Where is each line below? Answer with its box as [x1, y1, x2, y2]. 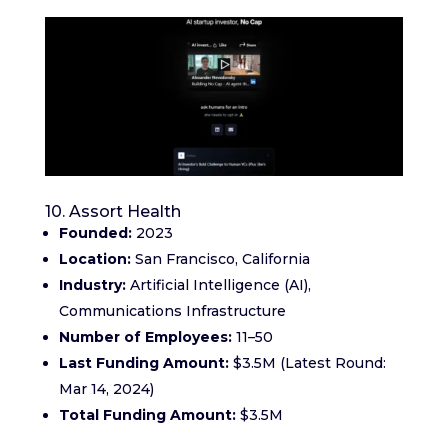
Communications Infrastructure [58, 301, 286, 320]
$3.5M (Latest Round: [228, 353, 386, 372]
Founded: [58, 223, 132, 242]
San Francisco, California [130, 249, 310, 268]
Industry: [58, 275, 126, 294]
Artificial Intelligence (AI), [125, 275, 311, 294]
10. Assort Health [44, 201, 181, 221]
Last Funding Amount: [58, 353, 229, 372]
